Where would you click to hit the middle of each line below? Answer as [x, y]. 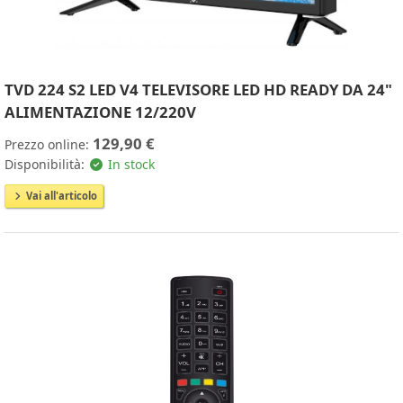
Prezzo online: [49, 144]
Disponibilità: [46, 164]
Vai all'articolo [60, 195]
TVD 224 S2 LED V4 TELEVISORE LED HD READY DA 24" [198, 89]
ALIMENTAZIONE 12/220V [100, 112]
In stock [129, 164]
